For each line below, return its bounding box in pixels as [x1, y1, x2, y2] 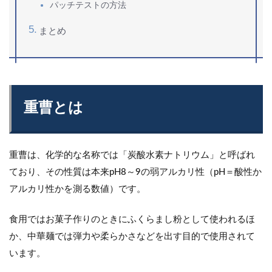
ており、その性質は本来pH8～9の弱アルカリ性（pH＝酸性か [9, 167, 262, 177]
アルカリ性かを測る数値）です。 [9, 184, 146, 194]
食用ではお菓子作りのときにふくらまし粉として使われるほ [9, 214, 255, 224]
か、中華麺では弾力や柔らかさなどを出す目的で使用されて [9, 231, 255, 241]
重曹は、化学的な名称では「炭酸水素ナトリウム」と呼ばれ [9, 150, 255, 160]
